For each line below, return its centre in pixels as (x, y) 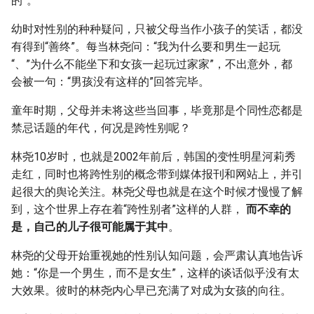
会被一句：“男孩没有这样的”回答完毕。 (110, 81)
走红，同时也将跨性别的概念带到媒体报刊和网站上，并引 (157, 174)
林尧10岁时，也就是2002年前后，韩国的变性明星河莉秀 (153, 156)
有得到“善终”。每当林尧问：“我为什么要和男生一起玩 (146, 46)
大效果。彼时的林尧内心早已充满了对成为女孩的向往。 (151, 290)
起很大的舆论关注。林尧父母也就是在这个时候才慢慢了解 (157, 191)
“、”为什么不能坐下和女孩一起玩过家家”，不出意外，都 (152, 64)
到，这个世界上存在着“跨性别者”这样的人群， (129, 209)
